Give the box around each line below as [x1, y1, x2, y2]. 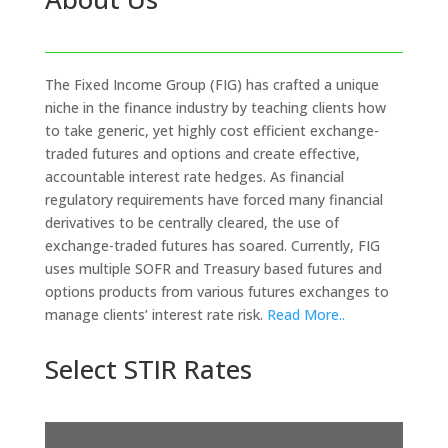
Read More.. [266, 305, 345, 324]
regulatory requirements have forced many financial [44, 190, 383, 209]
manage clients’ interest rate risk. [44, 305, 267, 324]
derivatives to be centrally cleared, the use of [44, 213, 339, 232]
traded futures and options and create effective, [44, 144, 360, 163]
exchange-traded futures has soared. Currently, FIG [44, 236, 380, 255]
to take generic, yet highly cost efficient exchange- [44, 121, 379, 140]
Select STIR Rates [44, 351, 252, 387]
